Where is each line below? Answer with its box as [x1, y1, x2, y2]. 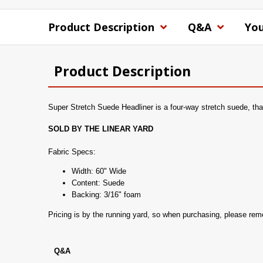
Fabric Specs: [48, 147, 96, 156]
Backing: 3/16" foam [72, 190, 141, 199]
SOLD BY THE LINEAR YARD [48, 124, 153, 134]
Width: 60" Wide [72, 166, 126, 176]
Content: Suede [72, 178, 124, 187]
